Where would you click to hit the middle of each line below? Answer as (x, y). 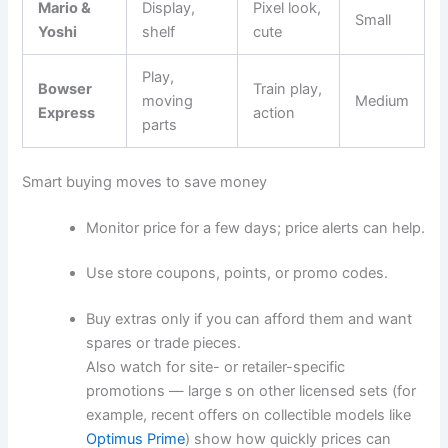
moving (168, 100)
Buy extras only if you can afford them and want (249, 319)
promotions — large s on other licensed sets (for (251, 391)
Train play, (288, 88)
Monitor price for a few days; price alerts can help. (256, 227)
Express (67, 112)
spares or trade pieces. (164, 343)
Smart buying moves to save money (145, 181)
